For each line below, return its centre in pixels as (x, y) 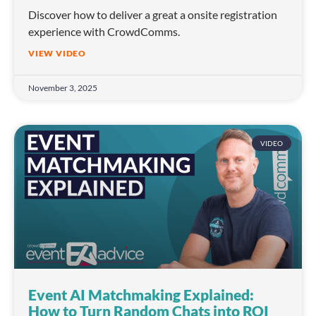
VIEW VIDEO (57, 54)
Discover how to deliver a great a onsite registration (153, 15)
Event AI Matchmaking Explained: (141, 295)
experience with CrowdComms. (104, 32)
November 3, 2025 (63, 88)
